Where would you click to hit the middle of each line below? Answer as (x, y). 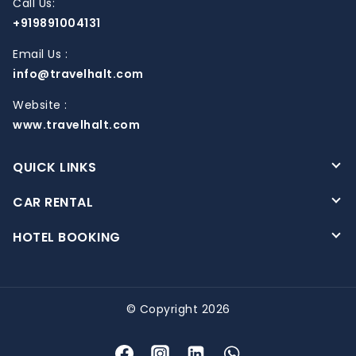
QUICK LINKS (55, 168)
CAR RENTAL (53, 203)
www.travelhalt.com (76, 125)
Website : (40, 105)
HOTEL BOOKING (67, 238)
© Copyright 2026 (178, 310)
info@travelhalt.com (78, 74)
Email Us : (40, 54)
